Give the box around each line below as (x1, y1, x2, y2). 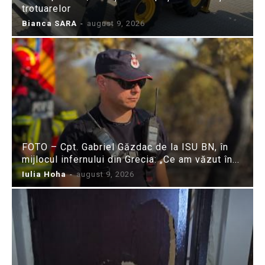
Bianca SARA (22, 18, 77, 28)
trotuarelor (22, 2, 71, 14)
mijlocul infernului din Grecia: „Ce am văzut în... (22, 153, 240, 165)
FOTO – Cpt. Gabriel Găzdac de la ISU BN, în (22, 141, 228, 153)
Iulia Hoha (22, 169, 66, 179)
